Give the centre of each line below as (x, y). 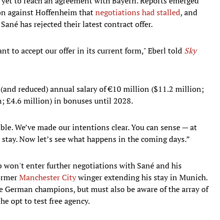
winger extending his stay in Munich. (142, 177)
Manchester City (48, 177)
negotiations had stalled (138, 12)
